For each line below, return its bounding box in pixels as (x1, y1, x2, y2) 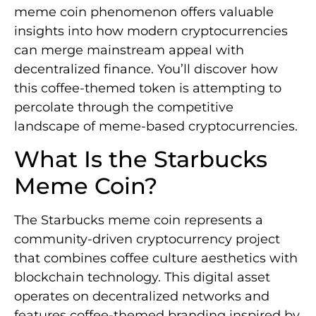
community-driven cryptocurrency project (14, 231, 280, 248)
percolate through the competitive (14, 99, 233, 116)
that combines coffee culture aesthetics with (14, 250, 298, 267)
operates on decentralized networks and (14, 288, 269, 305)
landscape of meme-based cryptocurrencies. (14, 119, 298, 135)
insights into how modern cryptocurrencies (14, 23, 288, 39)
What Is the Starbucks (14, 145, 267, 174)
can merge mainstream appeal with (14, 42, 244, 59)
